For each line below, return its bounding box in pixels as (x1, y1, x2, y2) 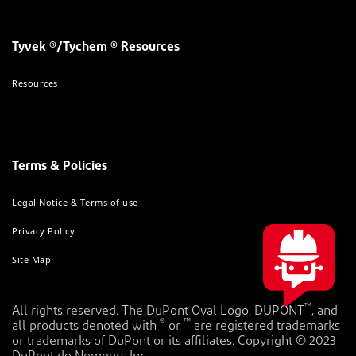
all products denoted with (12, 319, 160, 333)
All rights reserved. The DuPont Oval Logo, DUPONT (12, 304, 304, 318)
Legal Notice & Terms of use (12, 195, 138, 208)
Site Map (12, 253, 51, 265)
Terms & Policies (12, 160, 107, 173)
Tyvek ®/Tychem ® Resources (12, 41, 180, 54)
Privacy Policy (12, 224, 75, 237)
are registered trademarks (191, 319, 340, 333)
